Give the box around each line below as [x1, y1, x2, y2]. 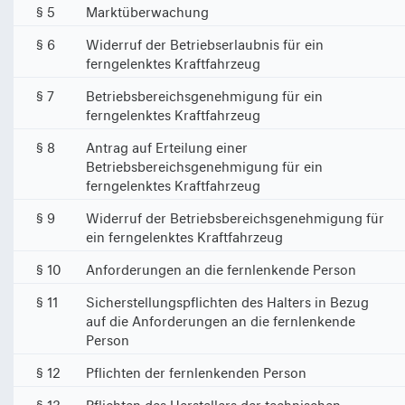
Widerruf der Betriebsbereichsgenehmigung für [86, 205, 384, 226]
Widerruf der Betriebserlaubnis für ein [86, 32, 324, 52]
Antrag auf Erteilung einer [86, 135, 248, 155]
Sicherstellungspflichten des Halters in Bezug [86, 289, 369, 310]
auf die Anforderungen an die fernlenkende [86, 308, 355, 329]
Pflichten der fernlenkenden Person [86, 360, 306, 381]
